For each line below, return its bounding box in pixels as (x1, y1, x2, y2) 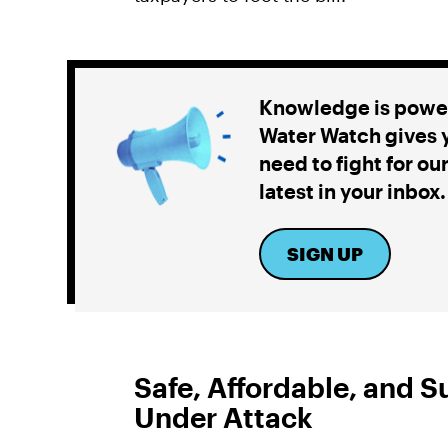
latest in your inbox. (259, 179, 446, 203)
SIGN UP (286, 242, 363, 265)
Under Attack (134, 400, 313, 433)
